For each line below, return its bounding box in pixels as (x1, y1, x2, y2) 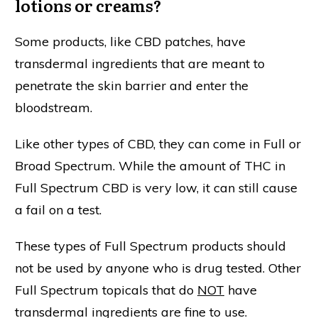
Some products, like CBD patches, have (15, 33, 246, 50)
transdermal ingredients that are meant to (15, 55, 265, 72)
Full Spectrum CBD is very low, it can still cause (15, 180, 297, 197)
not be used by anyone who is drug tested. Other (15, 260, 301, 277)
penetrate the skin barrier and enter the (15, 77, 248, 94)
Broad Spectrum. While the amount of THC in (15, 158, 285, 175)
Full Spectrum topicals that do (15, 282, 197, 299)
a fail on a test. (15, 202, 102, 219)
